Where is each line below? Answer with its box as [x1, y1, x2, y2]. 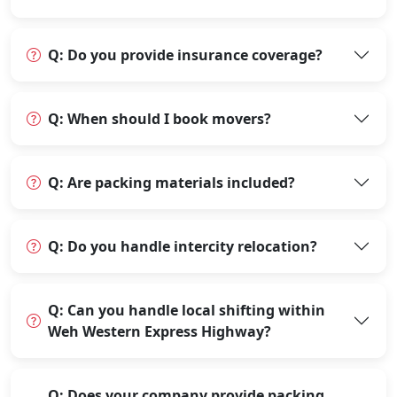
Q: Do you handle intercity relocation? [48, 237, 317, 257]
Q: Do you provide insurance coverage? [48, 45, 323, 66]
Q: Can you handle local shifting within [48, 300, 325, 321]
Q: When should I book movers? [48, 109, 271, 129]
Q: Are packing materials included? [48, 173, 295, 193]
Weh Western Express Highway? [48, 322, 271, 342]
